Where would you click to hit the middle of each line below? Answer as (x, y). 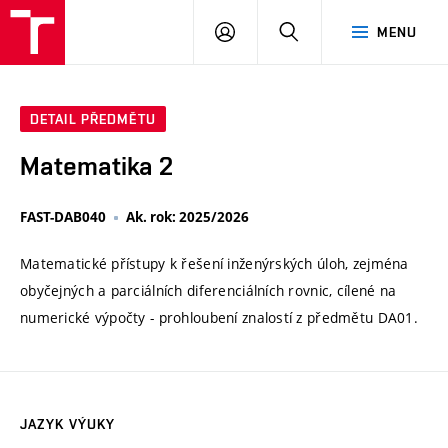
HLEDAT (324, 31)
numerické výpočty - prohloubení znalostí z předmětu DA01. (219, 318)
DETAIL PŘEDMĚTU (93, 119)
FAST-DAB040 (63, 217)
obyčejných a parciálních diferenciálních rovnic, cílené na (208, 291)
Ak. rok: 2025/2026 (187, 217)
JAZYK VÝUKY (68, 424)
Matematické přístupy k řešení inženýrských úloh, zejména (214, 264)
